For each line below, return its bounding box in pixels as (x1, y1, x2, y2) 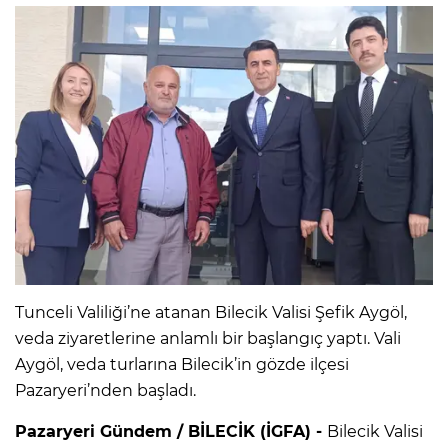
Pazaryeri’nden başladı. (15, 380, 196, 400)
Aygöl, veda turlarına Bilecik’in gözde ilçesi (15, 354, 349, 374)
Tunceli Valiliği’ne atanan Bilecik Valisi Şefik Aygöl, (15, 302, 407, 322)
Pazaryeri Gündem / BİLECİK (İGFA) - (15, 421, 327, 441)
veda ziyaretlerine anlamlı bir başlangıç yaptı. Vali (15, 328, 401, 348)
